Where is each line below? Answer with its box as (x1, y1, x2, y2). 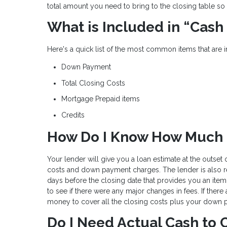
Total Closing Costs (61, 79, 125, 87)
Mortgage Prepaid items (61, 95, 140, 103)
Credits (61, 110, 85, 119)
